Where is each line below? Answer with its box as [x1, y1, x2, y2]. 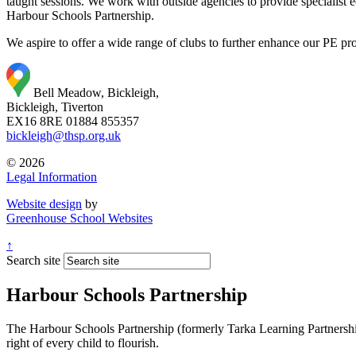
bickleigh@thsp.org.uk [6, 128, 121, 142]
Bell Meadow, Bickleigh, [33, 85, 159, 99]
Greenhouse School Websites [6, 211, 153, 225]
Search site [6, 253, 60, 267]
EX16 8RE [6, 114, 63, 128]
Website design [6, 196, 82, 211]
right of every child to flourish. [6, 336, 159, 350]
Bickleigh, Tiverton [6, 99, 103, 114]
